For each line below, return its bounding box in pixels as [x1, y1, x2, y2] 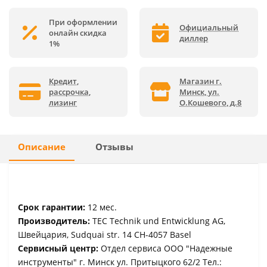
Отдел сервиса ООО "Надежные [101, 242, 232, 254]
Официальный [179, 21, 238, 33]
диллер [179, 32, 208, 44]
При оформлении [49, 16, 117, 27]
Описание [18, 140, 66, 153]
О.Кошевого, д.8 [179, 97, 241, 108]
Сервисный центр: [18, 242, 101, 254]
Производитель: [18, 215, 92, 226]
